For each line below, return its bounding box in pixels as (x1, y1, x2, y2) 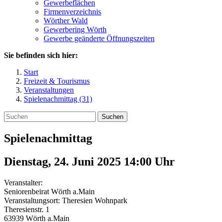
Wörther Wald (44, 16, 88, 25)
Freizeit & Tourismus (24, 77, 90, 85)
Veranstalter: (4, 178, 43, 187)
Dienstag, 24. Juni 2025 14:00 (4, 155, 155, 168)
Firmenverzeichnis (44, 7, 101, 16)
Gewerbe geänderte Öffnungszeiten (44, 34, 155, 43)
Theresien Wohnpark (62, 196, 127, 205)
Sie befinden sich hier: (4, 51, 78, 59)
